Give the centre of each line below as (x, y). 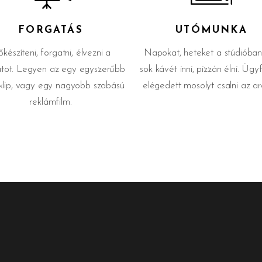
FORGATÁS (51, 30)
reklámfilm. (51, 102)
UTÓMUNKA (211, 30)
